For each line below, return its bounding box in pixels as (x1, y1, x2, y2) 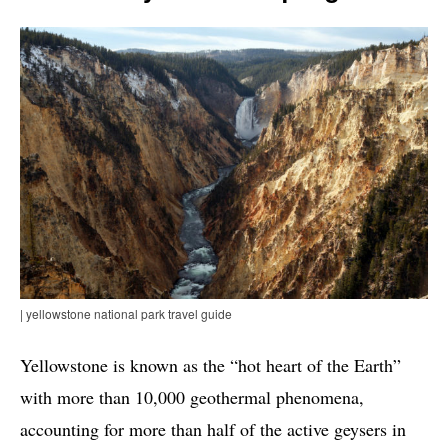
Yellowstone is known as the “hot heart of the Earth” (20, 353, 401, 378)
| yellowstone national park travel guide (20, 305, 232, 323)
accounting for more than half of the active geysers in (20, 417, 406, 442)
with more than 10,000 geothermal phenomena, (20, 385, 364, 410)
